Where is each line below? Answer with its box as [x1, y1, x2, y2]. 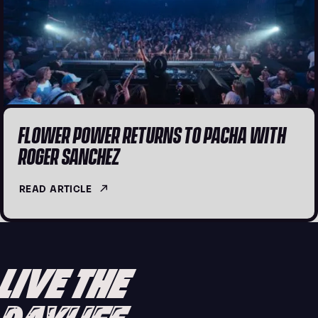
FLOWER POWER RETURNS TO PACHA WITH [18, 120, 286, 146]
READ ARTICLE [19, 181, 92, 195]
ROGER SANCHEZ [18, 141, 120, 168]
